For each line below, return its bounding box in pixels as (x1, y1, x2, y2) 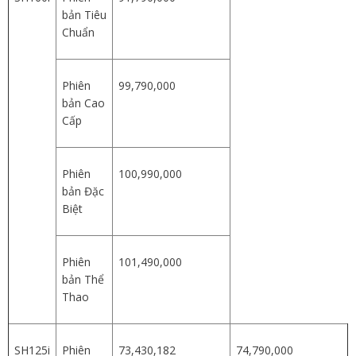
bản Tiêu (62, 6, 106, 22)
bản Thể (62, 271, 104, 287)
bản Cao (62, 95, 105, 110)
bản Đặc (62, 183, 104, 199)
